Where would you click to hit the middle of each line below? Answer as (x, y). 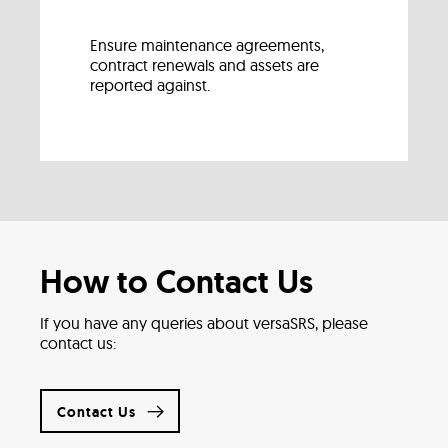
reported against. (150, 85)
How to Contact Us (176, 282)
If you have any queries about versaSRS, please (204, 323)
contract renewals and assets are (204, 65)
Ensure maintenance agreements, (207, 45)
